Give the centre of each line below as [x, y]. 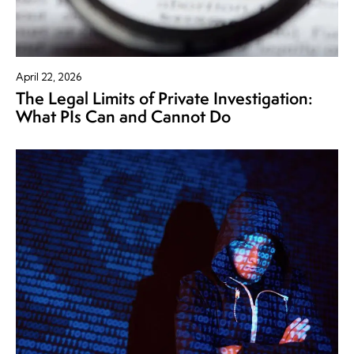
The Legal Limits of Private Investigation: [164, 98]
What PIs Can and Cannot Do [123, 116]
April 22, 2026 [49, 76]
